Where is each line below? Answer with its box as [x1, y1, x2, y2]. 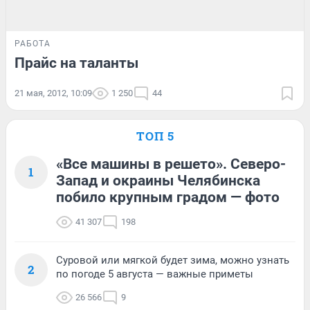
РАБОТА [15, 38, 51, 48]
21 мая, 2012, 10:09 [15, 87, 92, 98]
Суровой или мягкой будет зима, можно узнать [56, 253, 289, 266]
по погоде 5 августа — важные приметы [56, 267, 253, 280]
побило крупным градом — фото [56, 188, 280, 206]
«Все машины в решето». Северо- [56, 155, 286, 172]
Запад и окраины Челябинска [56, 172, 260, 189]
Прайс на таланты [15, 54, 138, 71]
